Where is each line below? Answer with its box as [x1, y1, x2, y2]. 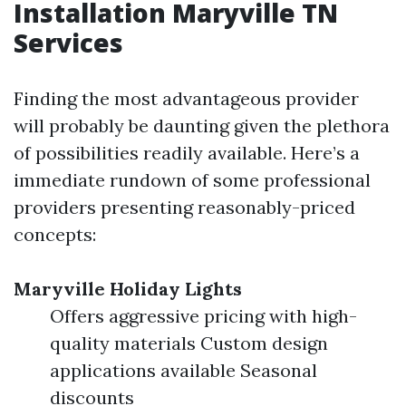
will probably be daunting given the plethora [14, 114, 390, 138]
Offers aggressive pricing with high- [50, 304, 357, 328]
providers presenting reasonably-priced [14, 196, 355, 219]
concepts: [14, 223, 96, 246]
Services [14, 25, 123, 61]
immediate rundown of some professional [14, 169, 371, 192]
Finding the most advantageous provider [14, 87, 359, 111]
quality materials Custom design [50, 332, 328, 355]
